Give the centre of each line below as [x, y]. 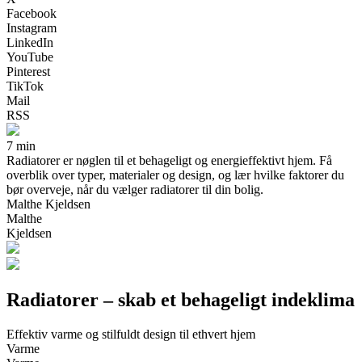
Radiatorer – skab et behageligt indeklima [181, 299]
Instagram [32, 27]
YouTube [30, 57]
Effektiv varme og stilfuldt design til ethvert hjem [131, 334]
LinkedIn [30, 42]
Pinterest [28, 71]
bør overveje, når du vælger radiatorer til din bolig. [135, 189]
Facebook [32, 13]
